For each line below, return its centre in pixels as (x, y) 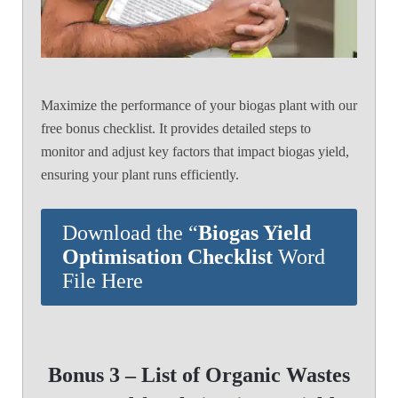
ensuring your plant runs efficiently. (140, 174)
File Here (103, 280)
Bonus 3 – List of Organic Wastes (199, 374)
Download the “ (130, 232)
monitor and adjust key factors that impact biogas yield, (195, 151)
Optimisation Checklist (170, 256)
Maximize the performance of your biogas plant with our (199, 105)
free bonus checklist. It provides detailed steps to (176, 128)
